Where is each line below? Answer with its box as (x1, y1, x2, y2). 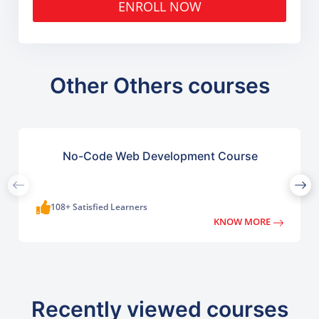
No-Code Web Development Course (63, 149, 258, 164)
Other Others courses (49, 73, 270, 99)
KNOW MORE (214, 215, 273, 229)
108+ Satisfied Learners (51, 201, 148, 214)
